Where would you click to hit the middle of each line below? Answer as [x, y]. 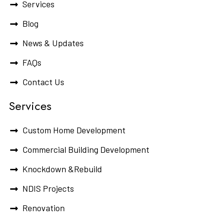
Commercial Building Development [86, 150]
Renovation [43, 208]
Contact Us [43, 82]
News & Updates [53, 43]
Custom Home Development [74, 130]
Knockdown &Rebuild [62, 169]
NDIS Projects [48, 189]
